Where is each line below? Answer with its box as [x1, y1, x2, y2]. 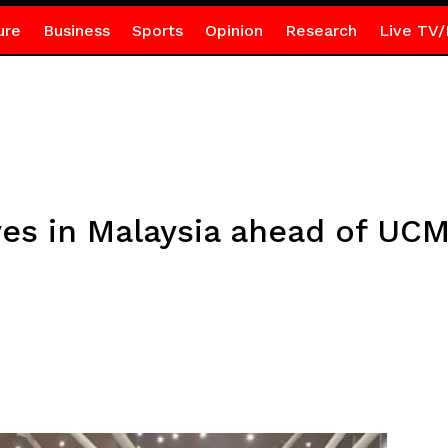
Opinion [204, 21, 263, 40]
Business [42, 21, 110, 40]
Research [284, 21, 357, 40]
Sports [131, 21, 183, 40]
